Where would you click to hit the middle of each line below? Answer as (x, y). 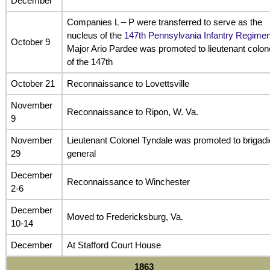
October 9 (30, 42)
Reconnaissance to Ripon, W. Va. (132, 111)
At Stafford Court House (114, 245)
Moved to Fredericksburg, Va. (125, 216)
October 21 (33, 83)
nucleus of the (95, 35)
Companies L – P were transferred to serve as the (164, 22)
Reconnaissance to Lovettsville (128, 83)
